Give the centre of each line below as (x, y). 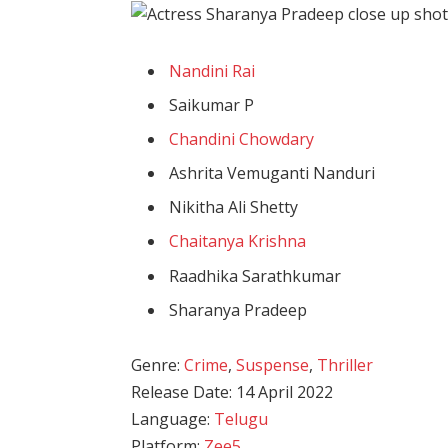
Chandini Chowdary (242, 139)
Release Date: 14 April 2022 (232, 392)
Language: (173, 419)
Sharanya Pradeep (238, 309)
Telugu (241, 419)
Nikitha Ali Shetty (234, 207)
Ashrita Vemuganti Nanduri (272, 173)
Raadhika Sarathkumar (255, 275)
